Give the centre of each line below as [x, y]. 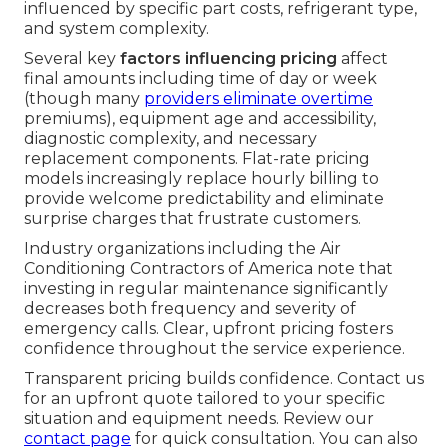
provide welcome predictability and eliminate [204, 199]
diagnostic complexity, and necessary [170, 139]
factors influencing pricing [228, 59]
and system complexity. [116, 29]
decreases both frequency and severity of [190, 309]
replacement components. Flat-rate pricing [197, 159]
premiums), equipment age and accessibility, [200, 119]
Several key [72, 59]
